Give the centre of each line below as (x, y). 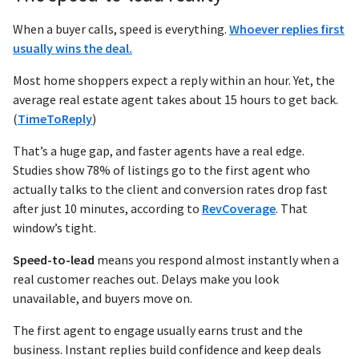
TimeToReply (55, 119)
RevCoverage (239, 209)
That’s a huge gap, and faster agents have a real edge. (159, 151)
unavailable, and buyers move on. (103, 298)
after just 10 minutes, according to (107, 209)
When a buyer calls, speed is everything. (121, 29)
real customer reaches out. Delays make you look (146, 279)
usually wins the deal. (73, 48)
